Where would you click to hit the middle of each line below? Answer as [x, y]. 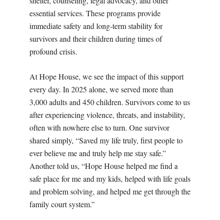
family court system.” [62, 204]
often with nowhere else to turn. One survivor [99, 128]
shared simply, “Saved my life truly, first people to [106, 140]
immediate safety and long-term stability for [96, 26]
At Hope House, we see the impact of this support [107, 77]
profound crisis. [53, 52]
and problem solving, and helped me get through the [110, 192]
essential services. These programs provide [95, 13]
